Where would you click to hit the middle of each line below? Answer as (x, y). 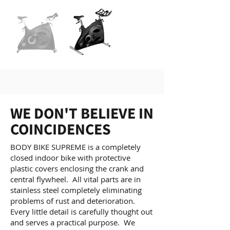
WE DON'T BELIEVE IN (82, 113)
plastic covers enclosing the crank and (77, 168)
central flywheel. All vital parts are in (75, 179)
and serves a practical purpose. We (73, 222)
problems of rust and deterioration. (74, 201)
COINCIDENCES (61, 129)
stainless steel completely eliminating (76, 190)
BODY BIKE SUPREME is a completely (75, 147)
